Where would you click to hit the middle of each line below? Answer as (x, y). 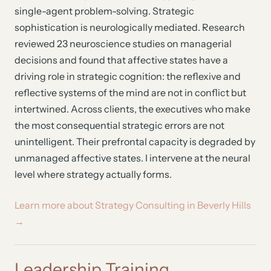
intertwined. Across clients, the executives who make (132, 109)
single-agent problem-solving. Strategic (104, 11)
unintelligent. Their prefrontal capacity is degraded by (135, 142)
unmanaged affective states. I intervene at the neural (132, 158)
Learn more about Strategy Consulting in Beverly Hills (133, 205)
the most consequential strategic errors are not (119, 125)
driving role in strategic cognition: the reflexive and (128, 76)
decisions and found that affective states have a (121, 60)
